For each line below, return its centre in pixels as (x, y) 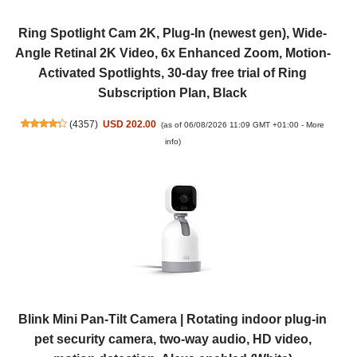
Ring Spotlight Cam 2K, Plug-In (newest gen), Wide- (173, 33)
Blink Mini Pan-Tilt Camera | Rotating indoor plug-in (173, 320)
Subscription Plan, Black (173, 92)
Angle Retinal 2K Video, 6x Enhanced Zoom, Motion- (173, 53)
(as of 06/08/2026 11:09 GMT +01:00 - (234, 124)
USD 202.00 (130, 124)
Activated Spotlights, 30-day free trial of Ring (173, 73)
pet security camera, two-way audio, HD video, (173, 339)
